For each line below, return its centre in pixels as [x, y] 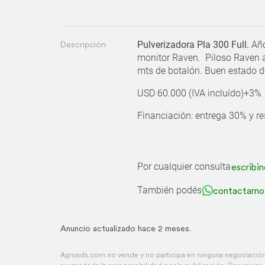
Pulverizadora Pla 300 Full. [193, 45]
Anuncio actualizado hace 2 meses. [126, 228]
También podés [169, 190]
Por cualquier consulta [184, 167]
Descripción [83, 44]
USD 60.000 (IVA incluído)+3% [199, 93]
